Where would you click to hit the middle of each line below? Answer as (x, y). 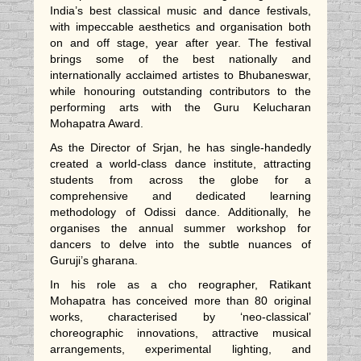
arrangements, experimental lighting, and (180, 349)
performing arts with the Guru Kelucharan (180, 108)
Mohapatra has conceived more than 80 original (180, 301)
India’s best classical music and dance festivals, (180, 11)
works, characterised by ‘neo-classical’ (180, 317)
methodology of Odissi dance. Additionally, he (180, 212)
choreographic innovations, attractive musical (180, 333)
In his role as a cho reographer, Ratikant (180, 285)
